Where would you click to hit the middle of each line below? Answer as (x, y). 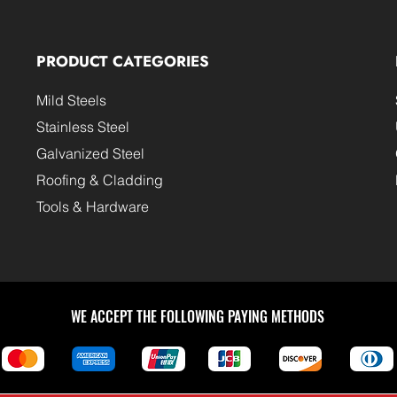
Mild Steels (71, 101)
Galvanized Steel (90, 154)
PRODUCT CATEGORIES (122, 62)
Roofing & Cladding (99, 180)
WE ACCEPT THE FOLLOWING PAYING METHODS (197, 317)
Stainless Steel (82, 127)
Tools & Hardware (92, 207)
